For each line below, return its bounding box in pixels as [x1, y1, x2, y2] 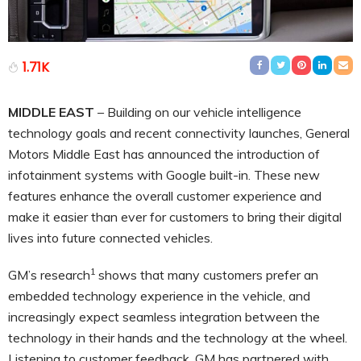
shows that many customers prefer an [98, 266, 318, 283]
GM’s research [8, 266, 90, 283]
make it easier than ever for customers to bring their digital [8, 208, 342, 225]
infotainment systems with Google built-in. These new [8, 166, 320, 183]
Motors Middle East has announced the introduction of [8, 145, 320, 162]
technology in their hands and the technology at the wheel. [8, 329, 347, 346]
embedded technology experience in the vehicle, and [8, 287, 310, 304]
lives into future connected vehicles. [8, 229, 213, 246]
